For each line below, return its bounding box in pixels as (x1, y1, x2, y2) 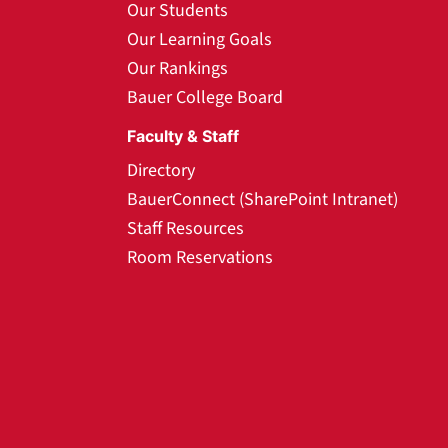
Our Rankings (127, 56, 228, 81)
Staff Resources (127, 216, 244, 241)
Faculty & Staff (127, 126, 239, 146)
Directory (127, 158, 195, 183)
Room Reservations (127, 245, 273, 270)
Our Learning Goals (127, 27, 272, 52)
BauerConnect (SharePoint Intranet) (127, 187, 398, 212)
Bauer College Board (127, 85, 283, 110)
